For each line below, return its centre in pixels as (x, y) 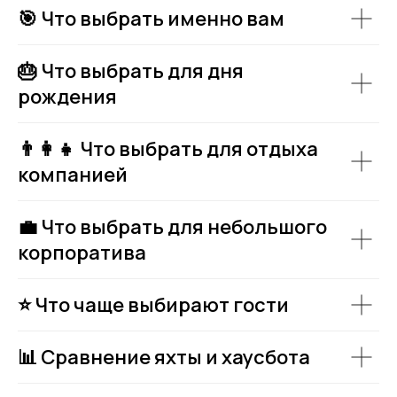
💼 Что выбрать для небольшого (172, 226)
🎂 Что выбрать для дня (131, 70)
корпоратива (82, 252)
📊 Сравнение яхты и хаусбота (164, 357)
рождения (67, 96)
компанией (73, 174)
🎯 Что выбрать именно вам (151, 18)
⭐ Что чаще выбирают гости (153, 304)
